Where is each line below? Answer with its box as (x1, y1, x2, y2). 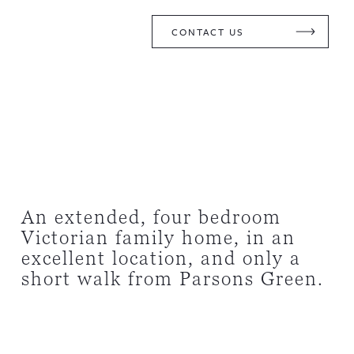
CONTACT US (171, 24, 244, 39)
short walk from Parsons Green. (21, 266, 324, 292)
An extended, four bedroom (21, 205, 281, 230)
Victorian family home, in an (21, 225, 296, 250)
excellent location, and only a (21, 246, 301, 271)
